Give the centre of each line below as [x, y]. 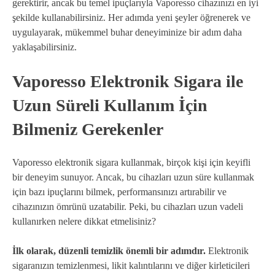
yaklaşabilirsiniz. [45, 47]
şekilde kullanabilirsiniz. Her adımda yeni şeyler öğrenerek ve [131, 17]
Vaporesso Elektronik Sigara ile [128, 81]
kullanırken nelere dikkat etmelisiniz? [84, 222]
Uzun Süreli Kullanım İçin [110, 105]
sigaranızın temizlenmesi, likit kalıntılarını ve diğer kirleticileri [131, 266]
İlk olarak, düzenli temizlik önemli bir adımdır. [109, 251]
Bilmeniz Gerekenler [88, 129]
